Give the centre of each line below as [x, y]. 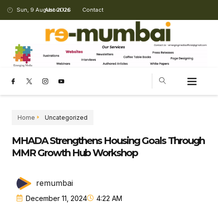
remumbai [54, 183]
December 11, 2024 [56, 198]
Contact [93, 10]
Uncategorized [66, 117]
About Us [58, 10]
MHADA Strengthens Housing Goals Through [108, 140]
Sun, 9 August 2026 [44, 10]
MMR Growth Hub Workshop [75, 153]
